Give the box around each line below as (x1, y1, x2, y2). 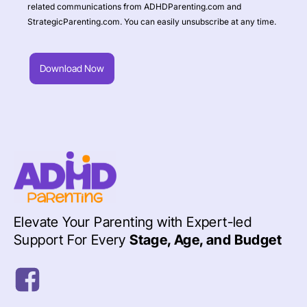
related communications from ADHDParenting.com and (27, 1, 241, 12)
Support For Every (14, 232, 130, 249)
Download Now (40, 62, 104, 75)
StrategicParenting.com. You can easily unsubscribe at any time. (27, 16, 276, 27)
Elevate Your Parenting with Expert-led (14, 214, 252, 231)
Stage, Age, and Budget (130, 232, 282, 249)
